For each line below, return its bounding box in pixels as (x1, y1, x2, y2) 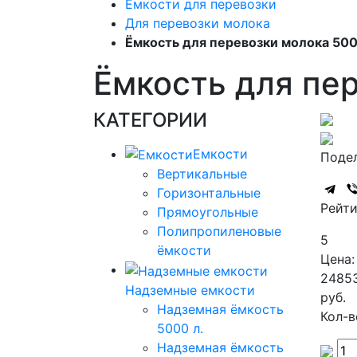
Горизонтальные (157, 185, 261, 202)
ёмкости (157, 242, 211, 259)
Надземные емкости (125, 282, 255, 299)
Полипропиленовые (157, 223, 281, 240)
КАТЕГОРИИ (93, 108, 207, 131)
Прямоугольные (157, 204, 258, 221)
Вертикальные (157, 166, 247, 182)
